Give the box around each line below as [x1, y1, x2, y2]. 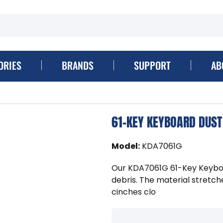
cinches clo [111, 186, 156, 198]
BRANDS [61, 57, 94, 73]
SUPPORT [133, 57, 171, 73]
